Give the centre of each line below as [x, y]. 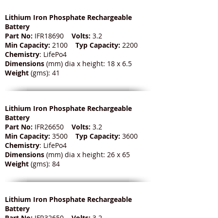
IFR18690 [52, 36]
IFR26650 [52, 127]
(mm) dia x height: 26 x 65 [88, 155]
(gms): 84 [45, 164]
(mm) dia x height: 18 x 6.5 [89, 64]
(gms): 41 [45, 73]
